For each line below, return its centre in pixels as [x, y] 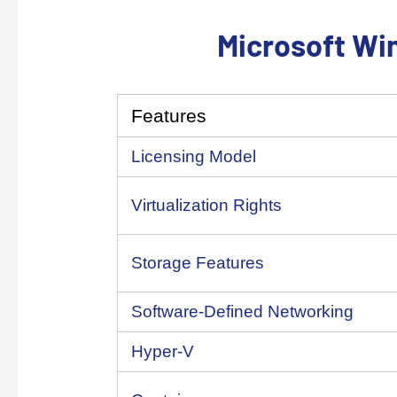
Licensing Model [194, 156]
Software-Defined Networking [242, 311]
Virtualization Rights [206, 205]
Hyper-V [163, 351]
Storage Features [198, 263]
